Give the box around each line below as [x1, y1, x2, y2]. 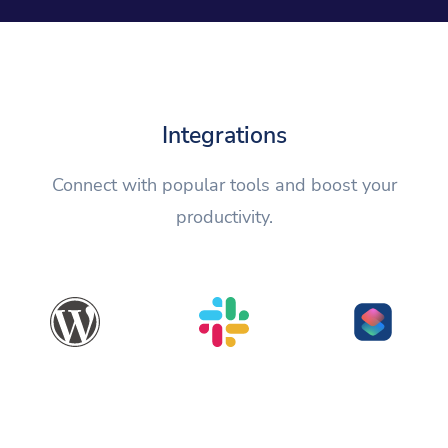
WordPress [33, 365, 116, 388]
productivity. [175, 205, 273, 230]
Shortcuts [338, 365, 409, 388]
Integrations [161, 119, 287, 152]
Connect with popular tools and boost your [51, 173, 397, 198]
